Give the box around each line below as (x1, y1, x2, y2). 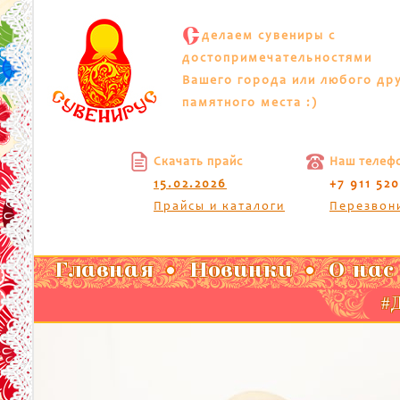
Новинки (189, 262, 293, 283)
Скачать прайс (154, 155, 243, 169)
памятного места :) (182, 96, 318, 110)
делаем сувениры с (202, 29, 336, 43)
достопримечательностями (182, 52, 372, 65)
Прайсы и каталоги (154, 200, 285, 213)
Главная (54, 262, 154, 283)
